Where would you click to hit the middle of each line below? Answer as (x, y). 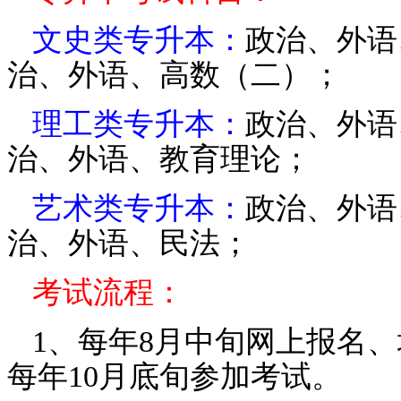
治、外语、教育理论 (144, 159)
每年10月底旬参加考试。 (175, 377)
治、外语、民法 (114, 243)
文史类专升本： (139, 40)
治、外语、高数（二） (159, 75)
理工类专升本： (139, 124)
